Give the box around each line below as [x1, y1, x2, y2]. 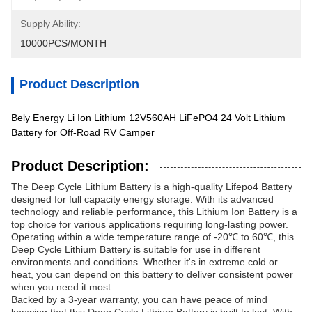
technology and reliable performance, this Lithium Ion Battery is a [11, 206, 297, 217]
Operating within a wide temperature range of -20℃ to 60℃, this [11, 231, 294, 242]
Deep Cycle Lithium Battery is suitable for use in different [11, 244, 260, 255]
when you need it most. [11, 281, 114, 292]
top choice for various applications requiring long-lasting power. [11, 219, 288, 230]
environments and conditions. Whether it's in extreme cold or [11, 256, 278, 267]
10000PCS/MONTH [20, 38, 107, 49]
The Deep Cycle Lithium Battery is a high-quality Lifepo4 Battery [11, 181, 292, 192]
